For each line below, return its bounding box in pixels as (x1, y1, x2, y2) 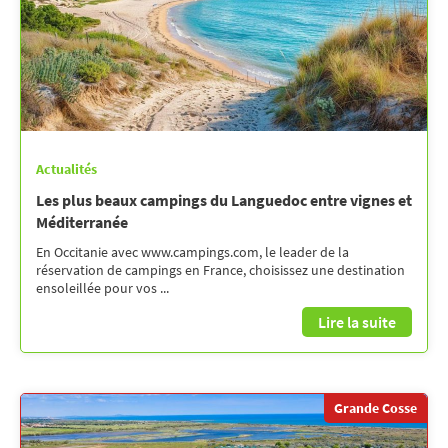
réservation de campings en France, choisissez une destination (36, 260, 405, 279)
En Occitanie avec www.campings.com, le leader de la (36, 242, 349, 261)
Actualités (36, 159, 97, 178)
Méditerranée (36, 211, 128, 232)
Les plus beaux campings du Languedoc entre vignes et (36, 189, 412, 210)
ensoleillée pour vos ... (36, 278, 169, 297)
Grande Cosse (334, 398, 417, 417)
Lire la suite (318, 311, 396, 332)
